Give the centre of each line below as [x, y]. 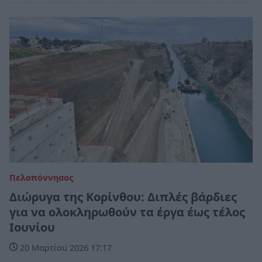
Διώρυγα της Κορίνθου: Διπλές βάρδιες [123, 196]
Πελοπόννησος [41, 177]
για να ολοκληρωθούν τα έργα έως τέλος [127, 212]
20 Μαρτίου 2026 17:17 [65, 247]
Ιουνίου [32, 227]
